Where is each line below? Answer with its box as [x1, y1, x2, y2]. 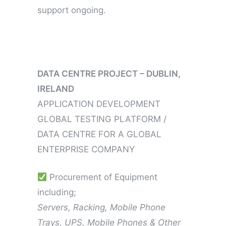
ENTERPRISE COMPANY [37, 144, 135, 154]
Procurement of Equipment [47, 172, 158, 182]
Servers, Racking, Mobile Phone [37, 202, 165, 212]
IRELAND [37, 83, 74, 94]
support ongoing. [37, 5, 106, 15]
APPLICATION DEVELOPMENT [37, 98, 160, 109]
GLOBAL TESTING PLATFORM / [37, 114, 166, 124]
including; [37, 187, 76, 197]
